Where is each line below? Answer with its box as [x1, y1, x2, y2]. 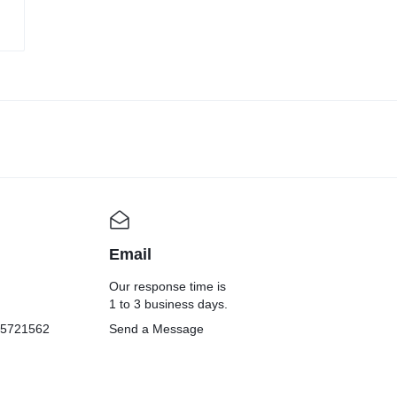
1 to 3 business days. [108, 297, 228, 312]
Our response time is [108, 279, 226, 294]
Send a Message [108, 322, 204, 337]
